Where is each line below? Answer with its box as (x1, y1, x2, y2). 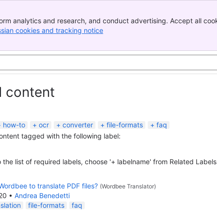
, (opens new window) (103, 26, 172, 34)
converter (62, 121, 93, 129)
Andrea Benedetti (15, 191, 70, 200)
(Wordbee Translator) (100, 183, 156, 190)
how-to (3, 121, 25, 129)
